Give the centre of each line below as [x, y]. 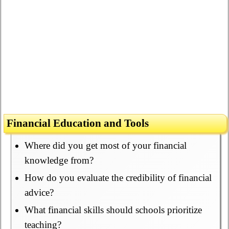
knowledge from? [59, 161]
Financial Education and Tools [78, 123]
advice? [39, 193]
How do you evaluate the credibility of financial [118, 178]
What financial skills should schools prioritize [113, 210]
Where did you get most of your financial [105, 146]
